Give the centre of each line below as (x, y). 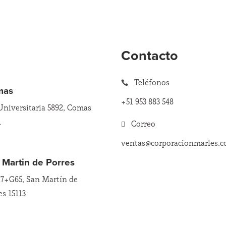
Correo (144, 123)
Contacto (150, 56)
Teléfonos (152, 82)
